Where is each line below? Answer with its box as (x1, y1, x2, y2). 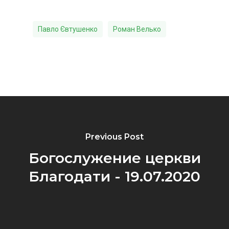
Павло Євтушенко (38, 25, 98, 33)
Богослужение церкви (28, 149, 201, 167)
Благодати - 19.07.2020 (29, 168, 200, 185)
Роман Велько (113, 25, 161, 33)
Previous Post (85, 132, 144, 142)
